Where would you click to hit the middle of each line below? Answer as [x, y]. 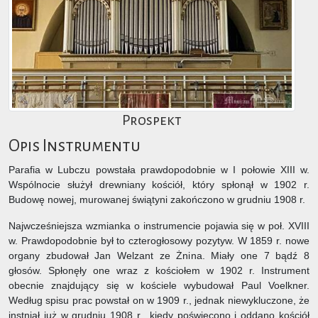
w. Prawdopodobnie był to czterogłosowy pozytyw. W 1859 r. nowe [159, 241]
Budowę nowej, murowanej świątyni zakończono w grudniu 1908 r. [157, 199]
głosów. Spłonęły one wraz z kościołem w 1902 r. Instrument [159, 270]
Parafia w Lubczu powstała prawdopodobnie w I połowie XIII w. [159, 170]
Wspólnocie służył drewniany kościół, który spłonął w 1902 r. [159, 185]
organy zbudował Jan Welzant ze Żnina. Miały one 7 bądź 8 [159, 256]
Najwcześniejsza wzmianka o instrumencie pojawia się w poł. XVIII [159, 226]
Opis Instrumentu [75, 146]
